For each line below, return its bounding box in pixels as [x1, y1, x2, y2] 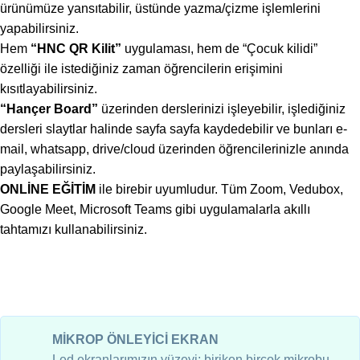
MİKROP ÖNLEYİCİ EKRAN [52, 333, 219, 347]
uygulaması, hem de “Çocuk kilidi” [121, 42, 317, 56]
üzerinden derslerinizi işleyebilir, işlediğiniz [98, 102, 346, 117]
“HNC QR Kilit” [31, 42, 121, 56]
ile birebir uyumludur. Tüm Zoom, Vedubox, [96, 182, 343, 197]
